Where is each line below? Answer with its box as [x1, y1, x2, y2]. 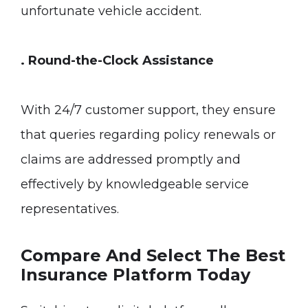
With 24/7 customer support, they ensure [21, 102, 276, 118]
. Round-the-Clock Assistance [21, 53, 214, 68]
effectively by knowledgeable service [21, 177, 249, 192]
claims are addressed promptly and [21, 152, 241, 167]
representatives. [21, 201, 119, 217]
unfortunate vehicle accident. [21, 3, 201, 19]
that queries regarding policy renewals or [21, 127, 276, 142]
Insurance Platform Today [21, 265, 250, 285]
